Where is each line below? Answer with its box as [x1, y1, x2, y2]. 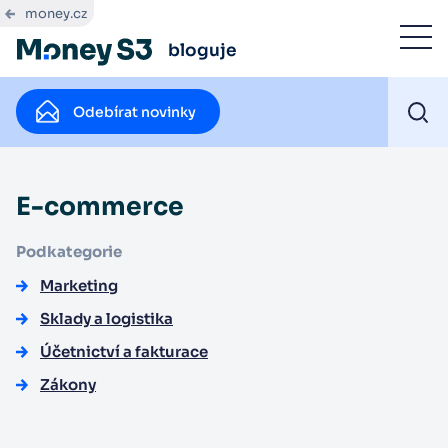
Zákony [40, 375, 96, 394]
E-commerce [16, 191, 184, 222]
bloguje [168, 40, 237, 61]
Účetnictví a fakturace [40, 342, 208, 361]
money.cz [25, 5, 87, 22]
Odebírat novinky [73, 102, 197, 121]
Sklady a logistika [40, 309, 173, 328]
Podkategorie [16, 242, 122, 261]
